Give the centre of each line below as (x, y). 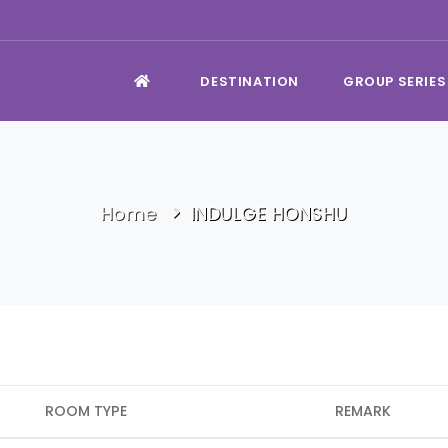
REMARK (362, 411)
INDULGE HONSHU (269, 213)
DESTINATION (249, 81)
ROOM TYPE (85, 411)
